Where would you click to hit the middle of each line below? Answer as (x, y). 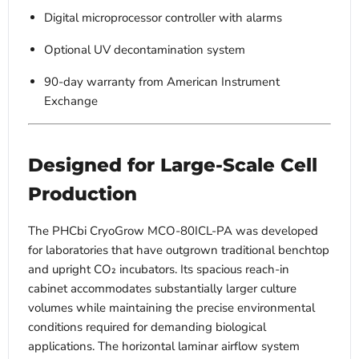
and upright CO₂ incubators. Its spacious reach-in (159, 270)
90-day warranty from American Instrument (162, 82)
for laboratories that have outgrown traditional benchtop (179, 250)
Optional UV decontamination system (145, 50)
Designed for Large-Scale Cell (173, 165)
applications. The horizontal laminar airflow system (164, 347)
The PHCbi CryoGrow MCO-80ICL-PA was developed (173, 231)
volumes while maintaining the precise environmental (171, 308)
